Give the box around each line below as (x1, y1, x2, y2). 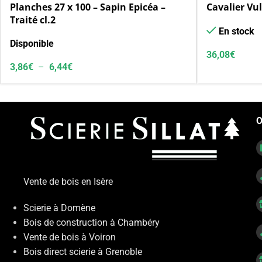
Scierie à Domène (23, 202, 95, 213)
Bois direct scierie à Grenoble (23, 246, 142, 257)
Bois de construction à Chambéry (23, 216, 160, 228)
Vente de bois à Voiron (23, 231, 116, 243)
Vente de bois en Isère (23, 175, 113, 187)
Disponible (10, 37, 54, 49)
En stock (218, 25, 254, 37)
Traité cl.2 (10, 13, 56, 26)
